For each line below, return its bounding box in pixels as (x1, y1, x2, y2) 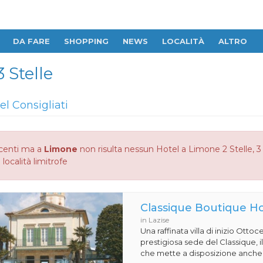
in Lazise (140, 215, 170, 224)
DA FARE (13, 36, 50, 46)
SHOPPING (64, 36, 109, 46)
